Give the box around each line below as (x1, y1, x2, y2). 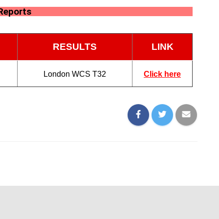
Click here (144, 70, 181, 78)
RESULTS (53, 42, 97, 52)
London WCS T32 (44, 70, 106, 78)
